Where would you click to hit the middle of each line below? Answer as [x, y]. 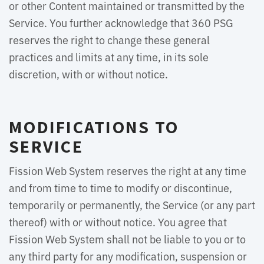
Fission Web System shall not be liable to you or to [127, 239]
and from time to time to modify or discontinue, [121, 187]
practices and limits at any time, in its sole [109, 57]
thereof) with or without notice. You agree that [118, 222]
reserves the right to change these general [109, 39]
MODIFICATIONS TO [94, 127]
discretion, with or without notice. [88, 74]
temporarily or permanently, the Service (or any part [132, 204]
